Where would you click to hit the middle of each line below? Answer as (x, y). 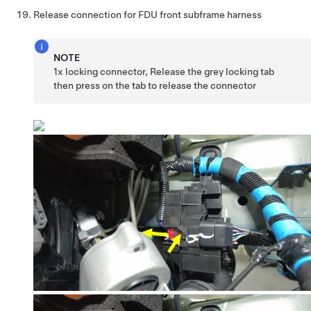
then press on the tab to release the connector (155, 85)
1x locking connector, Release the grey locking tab (164, 71)
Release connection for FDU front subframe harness (148, 14)
